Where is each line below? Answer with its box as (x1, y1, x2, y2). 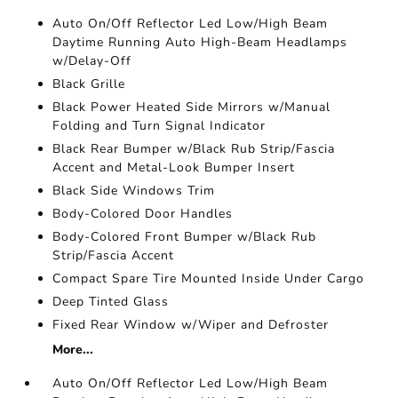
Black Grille (52, 76, 126, 92)
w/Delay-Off (52, 52, 132, 69)
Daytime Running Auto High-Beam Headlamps (52, 34, 348, 51)
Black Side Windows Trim (52, 182, 216, 199)
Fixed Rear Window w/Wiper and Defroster (52, 316, 330, 333)
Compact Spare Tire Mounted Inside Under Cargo (52, 270, 365, 287)
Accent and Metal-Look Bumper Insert (52, 159, 296, 176)
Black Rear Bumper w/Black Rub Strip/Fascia (52, 140, 336, 157)
